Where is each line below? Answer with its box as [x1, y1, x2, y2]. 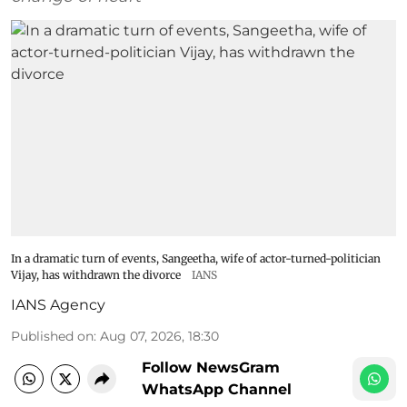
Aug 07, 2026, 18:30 [100, 328, 219, 345]
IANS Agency [11, 296, 105, 314]
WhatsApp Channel [142, 381, 292, 399]
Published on [11, 328, 94, 345]
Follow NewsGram [142, 359, 280, 377]
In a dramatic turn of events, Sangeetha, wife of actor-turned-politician [11, 252, 381, 266]
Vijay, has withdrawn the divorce [11, 268, 181, 283]
